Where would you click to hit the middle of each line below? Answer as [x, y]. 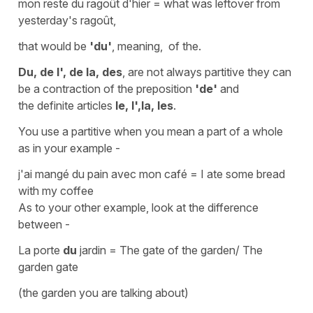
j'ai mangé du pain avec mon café [104, 174]
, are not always [163, 72]
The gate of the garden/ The [191, 250]
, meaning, [140, 46]
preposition [166, 88]
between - [44, 224]
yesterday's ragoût [66, 20]
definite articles [75, 105]
